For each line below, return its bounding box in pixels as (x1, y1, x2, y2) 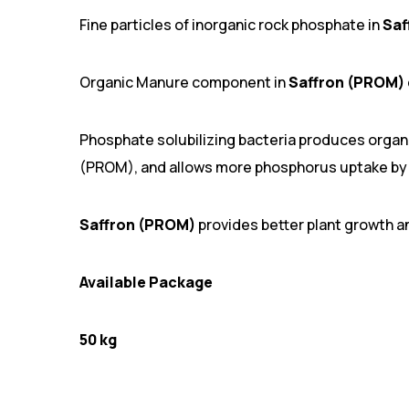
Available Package (79, 272, 213, 292)
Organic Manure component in (79, 72, 288, 92)
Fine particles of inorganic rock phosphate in (79, 15, 383, 35)
